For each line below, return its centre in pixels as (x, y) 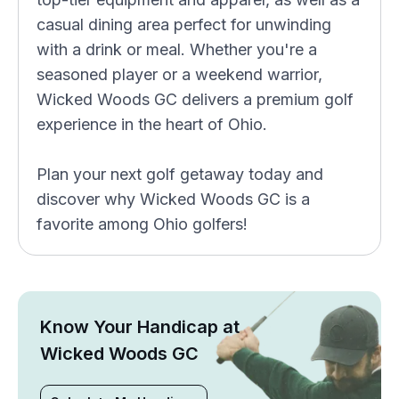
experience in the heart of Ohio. (152, 124)
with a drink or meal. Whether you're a (177, 49)
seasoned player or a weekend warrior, (179, 74)
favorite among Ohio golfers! (142, 224)
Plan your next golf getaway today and (180, 174)
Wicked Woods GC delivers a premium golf (195, 99)
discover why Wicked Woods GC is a (173, 199)
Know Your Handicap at (140, 327)
